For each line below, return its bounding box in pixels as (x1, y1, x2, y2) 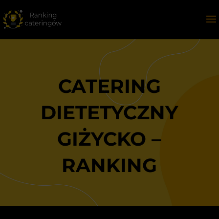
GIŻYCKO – (57, 127, 162, 151)
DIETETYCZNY (41, 101, 178, 124)
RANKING (62, 153, 157, 177)
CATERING (58, 74, 161, 98)
